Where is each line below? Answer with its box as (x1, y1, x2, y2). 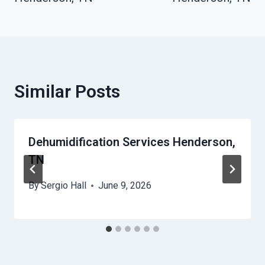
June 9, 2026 (98, 180, 152, 192)
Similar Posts (14, 81, 120, 102)
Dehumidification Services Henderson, (28, 135, 235, 150)
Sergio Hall (41, 180, 87, 192)
